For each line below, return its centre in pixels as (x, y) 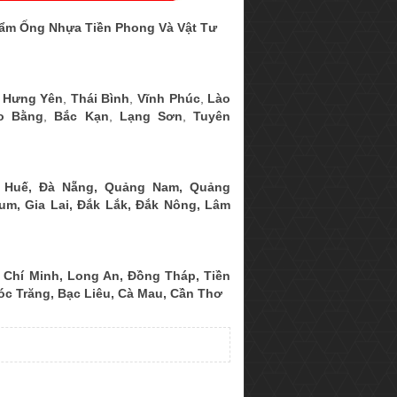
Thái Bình (100, 99)
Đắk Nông (166, 205)
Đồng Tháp (161, 276)
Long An (93, 276)
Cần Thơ (196, 294)
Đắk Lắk (102, 205)
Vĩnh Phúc (168, 99)
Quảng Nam (142, 187)
